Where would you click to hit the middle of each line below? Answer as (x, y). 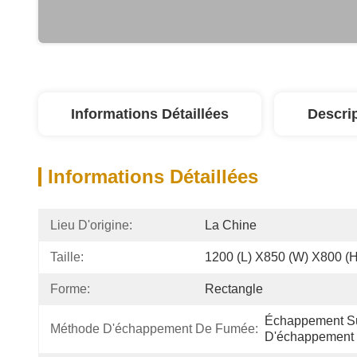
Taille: (67, 257)
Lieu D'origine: (91, 225)
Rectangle (234, 289)
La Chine (231, 225)
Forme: (70, 289)
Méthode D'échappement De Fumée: (154, 329)
